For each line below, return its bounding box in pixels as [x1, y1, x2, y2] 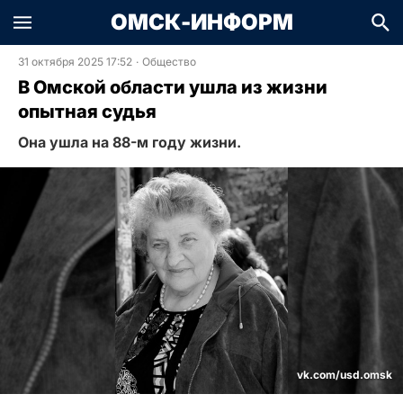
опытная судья [18, 101, 157, 122]
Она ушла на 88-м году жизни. [18, 133, 241, 151]
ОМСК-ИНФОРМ [110, 9, 293, 35]
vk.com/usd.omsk [297, 368, 392, 382]
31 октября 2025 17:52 [18, 55, 132, 68]
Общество [142, 55, 196, 68]
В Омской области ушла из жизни [18, 76, 327, 98]
